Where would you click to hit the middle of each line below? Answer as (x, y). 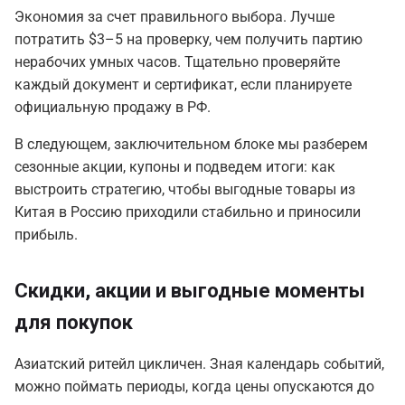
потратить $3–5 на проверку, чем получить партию (188, 40)
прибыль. (46, 235)
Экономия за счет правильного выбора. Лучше (174, 17)
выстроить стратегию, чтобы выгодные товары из (185, 190)
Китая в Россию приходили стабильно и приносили (188, 212)
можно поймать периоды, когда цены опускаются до (194, 387)
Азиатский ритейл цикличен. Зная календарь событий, (199, 364)
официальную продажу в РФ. (113, 108)
